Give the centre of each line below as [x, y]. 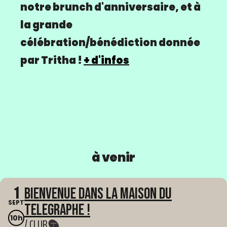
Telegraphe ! [57, 210]
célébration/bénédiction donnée [110, 43]
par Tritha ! [52, 61]
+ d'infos [106, 61]
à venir [113, 158]
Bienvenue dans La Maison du [98, 194]
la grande [46, 25]
